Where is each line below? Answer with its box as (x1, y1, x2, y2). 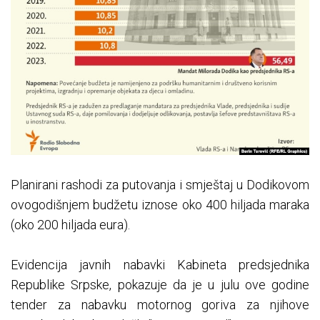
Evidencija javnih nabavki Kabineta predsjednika (11, 256, 309, 272)
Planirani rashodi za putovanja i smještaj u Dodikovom (11, 176, 309, 192)
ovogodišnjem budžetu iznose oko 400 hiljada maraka (11, 196, 309, 212)
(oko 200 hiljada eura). (11, 216, 130, 232)
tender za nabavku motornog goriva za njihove (11, 296, 309, 312)
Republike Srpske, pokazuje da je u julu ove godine (11, 276, 309, 292)
